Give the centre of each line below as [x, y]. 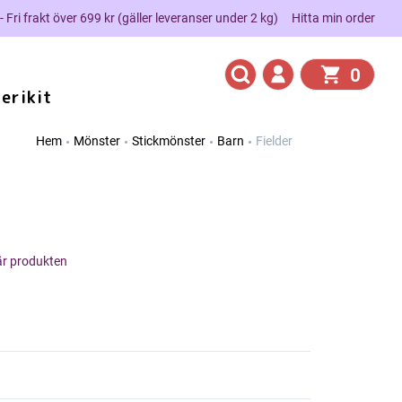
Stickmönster [169, 141]
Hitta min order [333, 17]
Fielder [274, 141]
